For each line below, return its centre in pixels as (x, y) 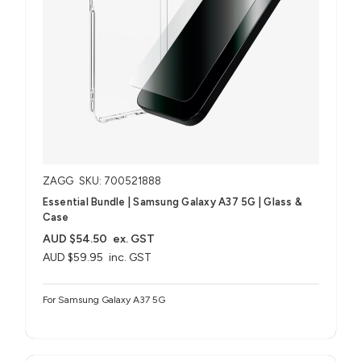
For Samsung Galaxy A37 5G (104, 299)
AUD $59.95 (73, 257)
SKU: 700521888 (120, 180)
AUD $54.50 (75, 239)
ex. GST (134, 239)
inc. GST (131, 257)
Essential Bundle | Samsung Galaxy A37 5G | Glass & (172, 201)
